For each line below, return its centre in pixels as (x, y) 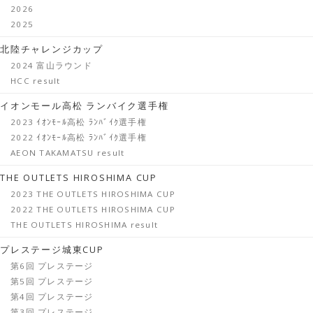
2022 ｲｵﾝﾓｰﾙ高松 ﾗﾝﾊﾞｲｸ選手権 (79, 138)
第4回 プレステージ (52, 297)
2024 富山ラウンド (51, 66)
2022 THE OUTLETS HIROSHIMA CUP (93, 210)
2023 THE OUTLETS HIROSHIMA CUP (93, 194)
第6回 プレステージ (52, 266)
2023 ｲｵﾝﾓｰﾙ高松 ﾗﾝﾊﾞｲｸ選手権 (79, 122)
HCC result (36, 81)
